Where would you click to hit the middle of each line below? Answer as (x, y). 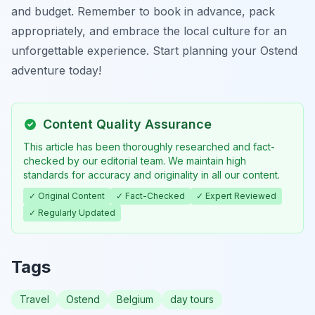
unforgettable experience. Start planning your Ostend (154, 50)
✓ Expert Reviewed (236, 195)
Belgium (135, 299)
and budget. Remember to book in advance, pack (143, 11)
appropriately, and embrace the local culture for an (149, 31)
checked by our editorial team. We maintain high (135, 160)
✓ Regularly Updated (72, 212)
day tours (192, 299)
